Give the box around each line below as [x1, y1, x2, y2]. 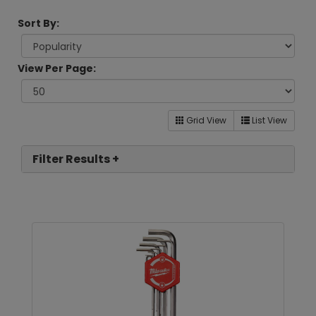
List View [250, 114, 287, 126]
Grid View [184, 114, 226, 126]
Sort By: [18, 16, 59, 30]
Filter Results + [32, 151, 119, 167]
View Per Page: [18, 61, 96, 75]
